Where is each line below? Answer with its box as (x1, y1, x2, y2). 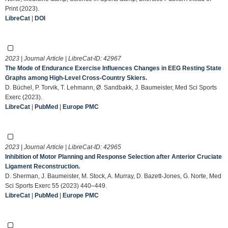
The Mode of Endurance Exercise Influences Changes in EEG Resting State (5, 64, 221, 72)
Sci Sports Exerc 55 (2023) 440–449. (5, 182, 107, 189)
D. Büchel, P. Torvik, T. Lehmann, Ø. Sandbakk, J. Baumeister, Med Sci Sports (5, 83, 217, 91)
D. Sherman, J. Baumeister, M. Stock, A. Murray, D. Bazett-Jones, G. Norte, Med (5, 172, 221, 180)
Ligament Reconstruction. (5, 162, 80, 170)
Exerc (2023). (5, 93, 42, 101)
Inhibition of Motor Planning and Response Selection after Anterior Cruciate (5, 153, 222, 160)
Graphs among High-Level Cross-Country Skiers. (5, 74, 147, 81)
